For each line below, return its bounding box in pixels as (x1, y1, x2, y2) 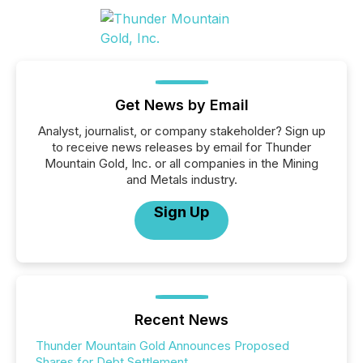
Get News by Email (114, 96, 249, 113)
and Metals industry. (126, 172, 237, 187)
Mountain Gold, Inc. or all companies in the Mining (45, 156, 318, 171)
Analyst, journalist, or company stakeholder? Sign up (37, 123, 326, 139)
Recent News (135, 311, 228, 328)
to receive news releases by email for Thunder (52, 139, 311, 155)
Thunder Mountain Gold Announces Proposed (36, 338, 289, 353)
